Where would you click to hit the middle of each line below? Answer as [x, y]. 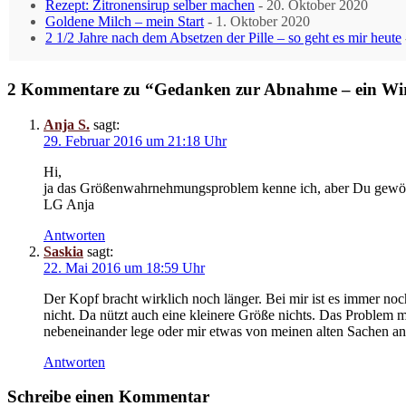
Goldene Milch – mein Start [125, 22]
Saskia [63, 251]
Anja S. [67, 124]
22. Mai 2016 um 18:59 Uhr [124, 267]
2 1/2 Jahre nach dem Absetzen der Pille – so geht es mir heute [223, 38]
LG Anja [69, 204]
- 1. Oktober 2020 [257, 22]
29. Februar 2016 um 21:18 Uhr [135, 140]
